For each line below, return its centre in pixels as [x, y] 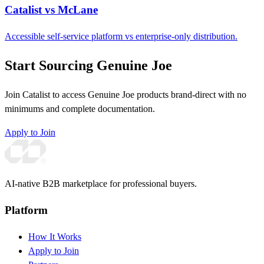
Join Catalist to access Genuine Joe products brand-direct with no [126, 95]
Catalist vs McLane [51, 9]
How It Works [55, 236]
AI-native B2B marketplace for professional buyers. [101, 184]
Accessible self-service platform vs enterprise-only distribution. [121, 36]
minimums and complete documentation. [80, 109]
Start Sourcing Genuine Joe [88, 66]
